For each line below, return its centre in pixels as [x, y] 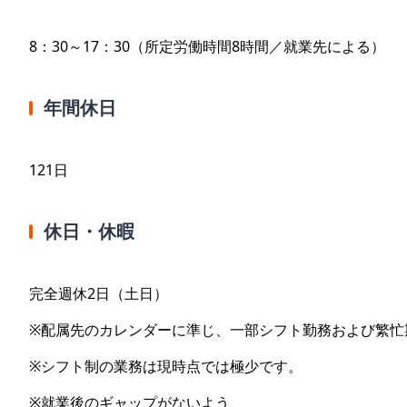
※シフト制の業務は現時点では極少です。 [166, 367]
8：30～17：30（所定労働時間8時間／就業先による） [207, 47]
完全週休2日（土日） [99, 294]
